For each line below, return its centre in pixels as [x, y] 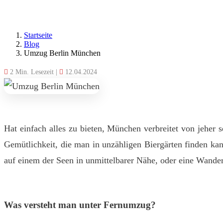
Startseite [38, 35]
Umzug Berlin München [62, 53]
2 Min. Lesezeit [32, 72]
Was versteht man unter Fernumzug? [80, 205]
